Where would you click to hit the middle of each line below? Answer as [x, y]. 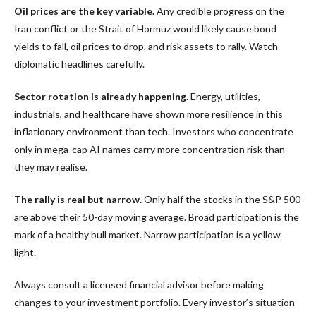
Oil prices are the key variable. [84, 11]
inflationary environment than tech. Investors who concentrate [154, 131]
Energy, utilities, [224, 96]
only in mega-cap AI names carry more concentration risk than [150, 149]
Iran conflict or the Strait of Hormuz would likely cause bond [145, 28]
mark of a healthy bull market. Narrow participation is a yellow [147, 234]
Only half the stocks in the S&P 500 [221, 199]
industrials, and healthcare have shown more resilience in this [148, 114]
